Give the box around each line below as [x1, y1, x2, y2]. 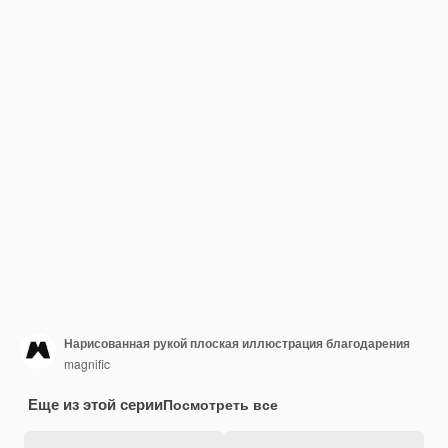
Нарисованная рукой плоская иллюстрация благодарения [64, 333, 410, 352]
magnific [64, 354, 110, 372]
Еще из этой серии [28, 393, 163, 415]
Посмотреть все [163, 394, 278, 414]
